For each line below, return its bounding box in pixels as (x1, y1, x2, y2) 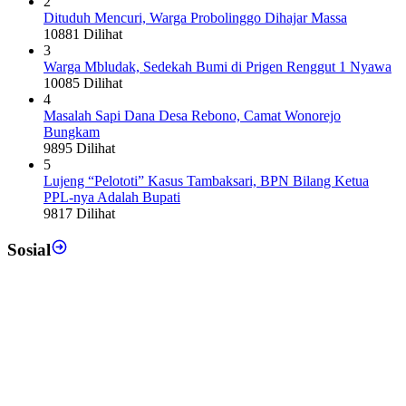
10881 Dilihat (43, 25, 122, 42)
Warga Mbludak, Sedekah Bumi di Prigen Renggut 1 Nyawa (43, 58, 391, 74)
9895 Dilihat (43, 140, 115, 156)
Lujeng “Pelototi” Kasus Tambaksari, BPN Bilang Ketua (43, 172, 369, 188)
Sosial (7, 240, 51, 260)
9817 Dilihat (43, 205, 115, 221)
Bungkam (43, 123, 100, 140)
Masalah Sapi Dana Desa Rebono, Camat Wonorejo (43, 107, 341, 123)
